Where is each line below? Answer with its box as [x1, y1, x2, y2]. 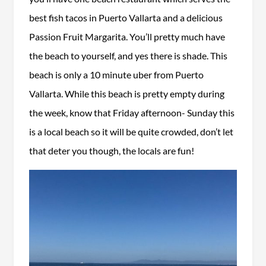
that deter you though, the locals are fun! [28, 144, 194, 156]
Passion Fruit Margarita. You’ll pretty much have [28, 30, 225, 42]
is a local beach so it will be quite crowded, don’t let [28, 125, 233, 137]
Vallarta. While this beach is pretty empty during [28, 87, 224, 99]
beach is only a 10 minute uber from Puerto [28, 68, 204, 80]
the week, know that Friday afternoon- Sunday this [28, 106, 235, 118]
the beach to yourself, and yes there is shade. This [28, 49, 227, 61]
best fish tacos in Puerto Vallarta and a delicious [28, 11, 223, 23]
